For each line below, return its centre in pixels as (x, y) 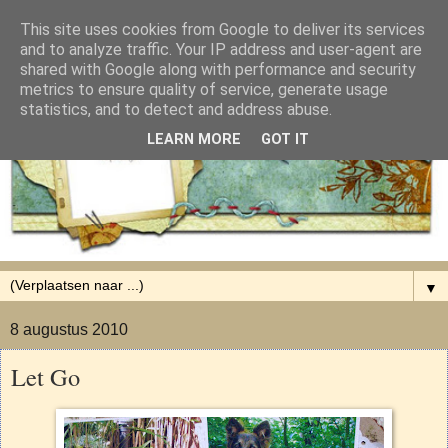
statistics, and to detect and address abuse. (176, 109)
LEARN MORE (194, 140)
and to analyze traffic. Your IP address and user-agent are (221, 49)
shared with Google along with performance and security (218, 69)
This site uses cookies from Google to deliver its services (222, 29)
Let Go (45, 376)
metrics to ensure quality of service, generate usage (204, 89)
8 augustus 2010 (69, 329)
